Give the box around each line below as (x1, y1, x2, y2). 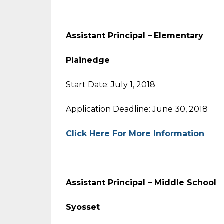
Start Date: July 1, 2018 (66, 80, 155, 89)
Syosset (66, 202, 100, 212)
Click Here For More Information (66, 129, 204, 138)
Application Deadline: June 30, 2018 (66, 104, 208, 114)
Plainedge (66, 55, 110, 65)
